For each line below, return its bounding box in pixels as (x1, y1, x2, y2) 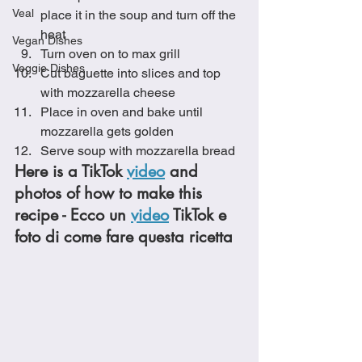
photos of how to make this (15, 183, 207, 204)
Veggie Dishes (12, 61, 85, 74)
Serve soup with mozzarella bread (40, 143, 238, 158)
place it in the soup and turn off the (40, 7, 239, 23)
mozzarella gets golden (40, 124, 174, 139)
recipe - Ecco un (15, 204, 131, 225)
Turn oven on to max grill (40, 46, 180, 61)
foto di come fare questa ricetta (15, 226, 233, 247)
